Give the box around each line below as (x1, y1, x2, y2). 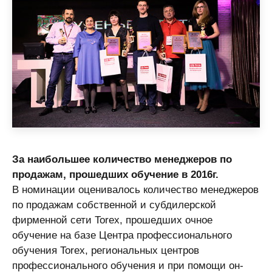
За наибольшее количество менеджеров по (12, 153, 232, 166)
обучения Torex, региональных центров (12, 244, 199, 257)
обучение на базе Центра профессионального (12, 229, 232, 242)
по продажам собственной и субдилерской (12, 199, 216, 211)
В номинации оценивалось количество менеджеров (12, 183, 259, 196)
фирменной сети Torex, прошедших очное (12, 214, 212, 226)
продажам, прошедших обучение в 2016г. (12, 168, 219, 181)
